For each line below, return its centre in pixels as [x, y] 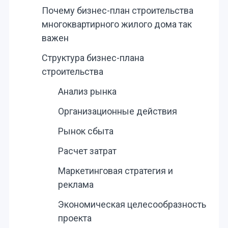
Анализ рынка [87, 91]
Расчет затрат [87, 151]
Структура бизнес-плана [93, 58]
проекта [75, 218]
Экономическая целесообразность [132, 204]
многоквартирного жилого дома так [117, 24]
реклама [76, 184]
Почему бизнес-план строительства [117, 10]
